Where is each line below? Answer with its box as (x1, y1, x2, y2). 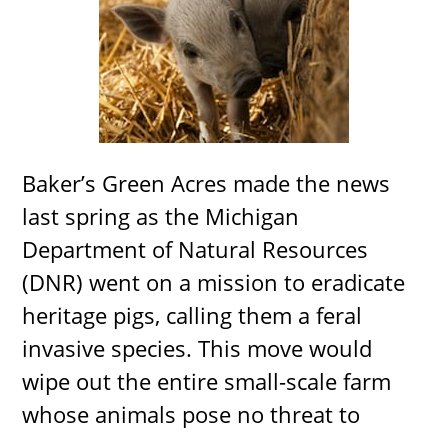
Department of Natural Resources (22, 234, 369, 265)
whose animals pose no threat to (22, 399, 361, 430)
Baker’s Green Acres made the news (22, 168, 391, 199)
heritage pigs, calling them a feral (22, 300, 363, 331)
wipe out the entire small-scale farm (22, 366, 392, 397)
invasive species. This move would (22, 333, 373, 364)
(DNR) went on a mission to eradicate (22, 267, 406, 298)
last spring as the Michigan (22, 201, 300, 232)
